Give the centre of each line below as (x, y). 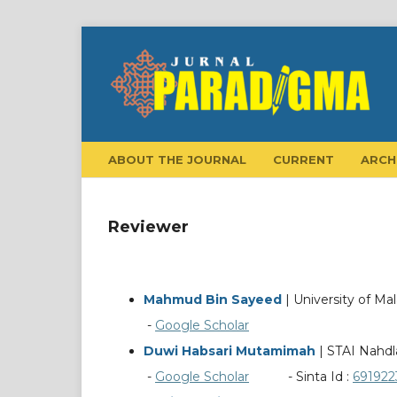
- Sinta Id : (301, 376)
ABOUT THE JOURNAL (177, 159)
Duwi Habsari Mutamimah (230, 350)
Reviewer (148, 226)
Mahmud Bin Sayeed (213, 299)
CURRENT (304, 159)
